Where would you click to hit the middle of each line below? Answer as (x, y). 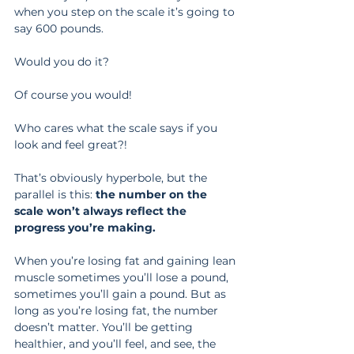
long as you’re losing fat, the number (118, 311)
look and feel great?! (71, 145)
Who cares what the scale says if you (117, 128)
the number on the (153, 195)
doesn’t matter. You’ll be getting (105, 328)
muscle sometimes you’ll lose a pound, (123, 278)
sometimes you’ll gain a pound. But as (122, 294)
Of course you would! (73, 95)
